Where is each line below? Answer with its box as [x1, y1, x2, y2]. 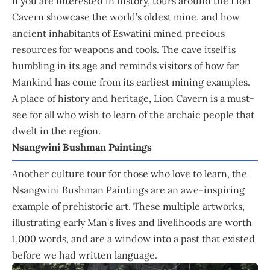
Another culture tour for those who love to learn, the [12, 167, 247, 180]
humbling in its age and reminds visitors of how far [12, 59, 239, 72]
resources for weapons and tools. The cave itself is [12, 43, 236, 55]
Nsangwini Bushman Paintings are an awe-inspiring [12, 183, 245, 196]
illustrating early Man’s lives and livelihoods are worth [12, 216, 252, 228]
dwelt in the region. [12, 124, 101, 137]
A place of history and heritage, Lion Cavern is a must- [12, 92, 254, 104]
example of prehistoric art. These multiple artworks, [12, 199, 245, 212]
